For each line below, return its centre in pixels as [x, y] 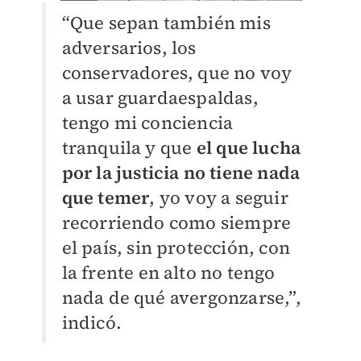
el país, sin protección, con [176, 248]
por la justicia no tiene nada [181, 173]
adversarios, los [129, 48]
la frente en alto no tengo [168, 273]
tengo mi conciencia [147, 123]
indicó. [91, 323]
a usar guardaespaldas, [160, 98]
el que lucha [249, 148]
